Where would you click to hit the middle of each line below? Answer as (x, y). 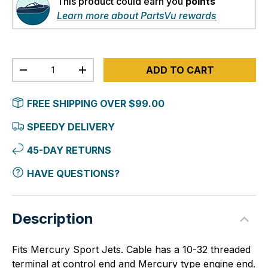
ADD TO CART (180, 70)
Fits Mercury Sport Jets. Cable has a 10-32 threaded (131, 250)
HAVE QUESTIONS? (73, 174)
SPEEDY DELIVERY (71, 127)
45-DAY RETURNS (69, 150)
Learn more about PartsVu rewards (137, 16)
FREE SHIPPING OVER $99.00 (96, 104)
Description (53, 219)
